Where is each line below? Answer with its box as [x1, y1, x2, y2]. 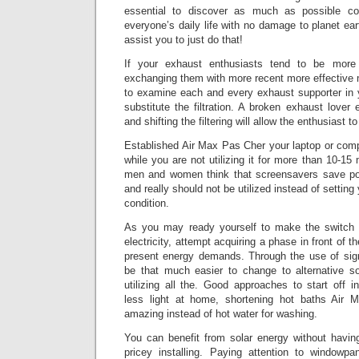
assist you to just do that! [124, 34, 243, 46]
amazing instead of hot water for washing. [124, 308, 317, 320]
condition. [124, 197, 169, 209]
